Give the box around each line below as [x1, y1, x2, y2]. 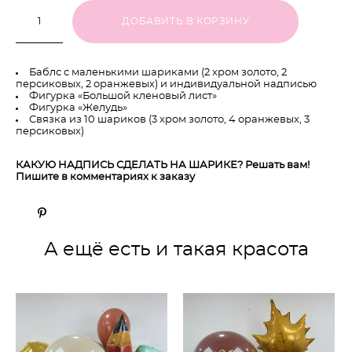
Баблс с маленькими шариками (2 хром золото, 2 [29, 67, 287, 78]
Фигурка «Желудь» [29, 102, 127, 113]
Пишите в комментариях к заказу [16, 171, 197, 182]
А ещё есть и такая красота [43, 240, 309, 259]
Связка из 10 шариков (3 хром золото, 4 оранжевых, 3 [29, 114, 310, 125]
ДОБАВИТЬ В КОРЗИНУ [122, 16, 250, 27]
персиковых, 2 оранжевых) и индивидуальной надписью [16, 79, 317, 90]
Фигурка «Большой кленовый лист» [29, 90, 217, 101]
